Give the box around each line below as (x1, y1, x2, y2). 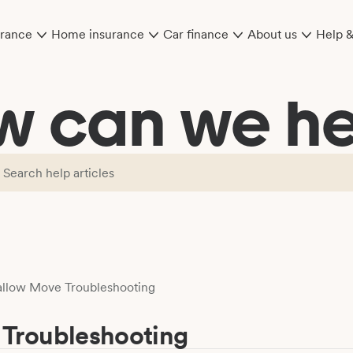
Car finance (163, 25, 229, 42)
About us (247, 25, 297, 42)
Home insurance (51, 25, 144, 42)
